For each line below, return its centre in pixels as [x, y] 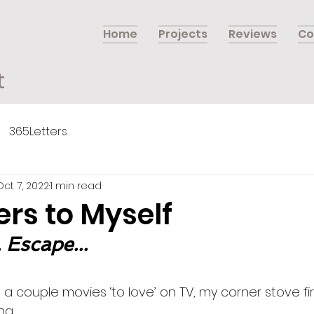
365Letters [38, 132]
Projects [183, 34]
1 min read [76, 185]
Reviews [253, 34]
